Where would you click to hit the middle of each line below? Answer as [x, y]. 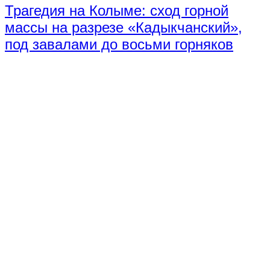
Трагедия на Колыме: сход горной [117, 11]
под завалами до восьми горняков [119, 45]
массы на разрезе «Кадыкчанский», [124, 28]
